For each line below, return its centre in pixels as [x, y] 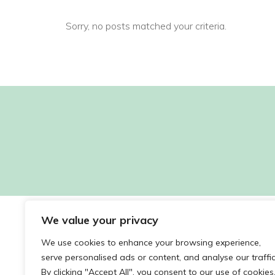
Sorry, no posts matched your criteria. [146, 25]
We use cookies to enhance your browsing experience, [151, 242]
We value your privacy [100, 220]
